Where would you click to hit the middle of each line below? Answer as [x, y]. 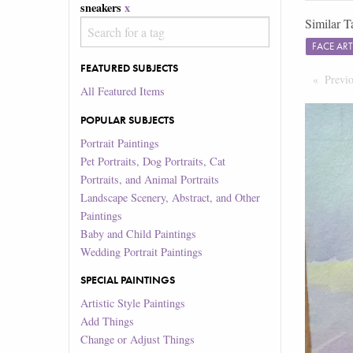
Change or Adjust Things [138, 340]
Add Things [108, 321]
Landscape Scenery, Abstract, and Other [171, 197]
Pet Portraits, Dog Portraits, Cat [153, 161]
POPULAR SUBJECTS [128, 119]
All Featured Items [123, 91]
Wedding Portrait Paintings [142, 251]
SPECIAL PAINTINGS [128, 280]
